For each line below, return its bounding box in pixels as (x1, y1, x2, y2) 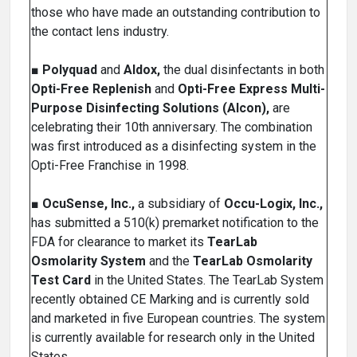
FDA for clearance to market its (31, 234, 207, 250)
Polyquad (42, 62, 97, 78)
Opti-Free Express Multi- (178, 81, 325, 97)
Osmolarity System (31, 253, 146, 269)
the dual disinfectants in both (160, 62, 324, 78)
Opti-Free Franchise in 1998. (31, 158, 189, 174)
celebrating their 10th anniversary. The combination (31, 120, 312, 135)
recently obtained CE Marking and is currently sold (31, 292, 309, 308)
